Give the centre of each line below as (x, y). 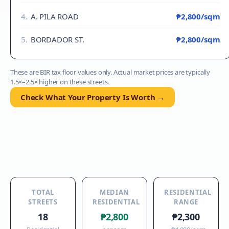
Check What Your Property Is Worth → (93, 97)
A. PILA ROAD (54, 16)
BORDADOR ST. (57, 39)
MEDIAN (114, 192)
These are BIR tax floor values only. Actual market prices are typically (110, 72)
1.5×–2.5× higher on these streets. (60, 82)
